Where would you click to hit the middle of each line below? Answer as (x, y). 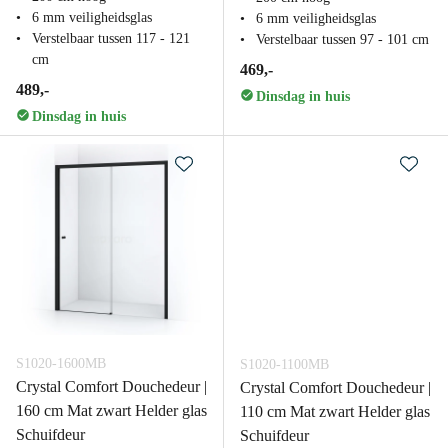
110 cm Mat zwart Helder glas (335, 411)
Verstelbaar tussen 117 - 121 (111, 38)
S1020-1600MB (61, 363)
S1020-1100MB (284, 364)
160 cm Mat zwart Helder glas (111, 410)
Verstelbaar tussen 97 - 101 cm (342, 39)
